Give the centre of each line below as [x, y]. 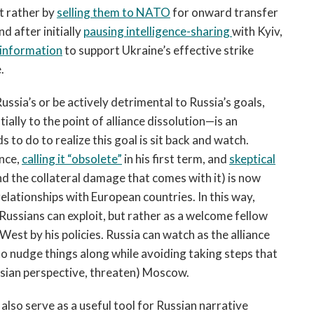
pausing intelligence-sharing [158, 31]
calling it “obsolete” [72, 159]
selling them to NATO [114, 12]
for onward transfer [224, 12]
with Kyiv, [257, 31]
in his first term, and [176, 159]
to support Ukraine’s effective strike [158, 50]
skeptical [252, 159]
